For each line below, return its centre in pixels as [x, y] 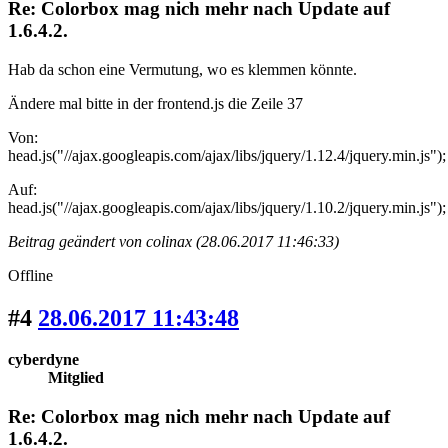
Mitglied [76, 378]
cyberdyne [43, 360]
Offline [30, 275]
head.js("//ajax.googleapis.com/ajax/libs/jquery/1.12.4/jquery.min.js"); [227, 155]
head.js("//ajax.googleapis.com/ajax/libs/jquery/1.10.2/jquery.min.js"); [227, 207]
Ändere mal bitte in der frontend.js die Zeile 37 [155, 103]
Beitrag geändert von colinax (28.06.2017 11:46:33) [173, 241]
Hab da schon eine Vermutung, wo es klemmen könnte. [182, 69]
